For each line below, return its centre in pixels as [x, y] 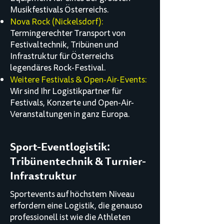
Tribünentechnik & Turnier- [78, 161]
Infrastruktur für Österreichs [62, 56]
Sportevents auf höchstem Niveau [72, 194]
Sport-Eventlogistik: [60, 147]
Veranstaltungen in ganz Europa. [70, 114]
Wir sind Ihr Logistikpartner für [66, 91]
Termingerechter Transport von [68, 33]
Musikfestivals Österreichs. [59, 10]
